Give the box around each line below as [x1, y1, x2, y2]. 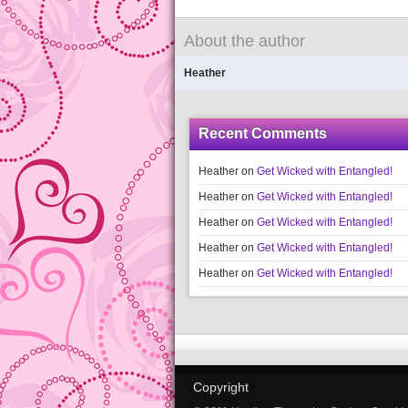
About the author [184, 32, 305, 50]
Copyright [193, 380, 249, 394]
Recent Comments [199, 126, 327, 141]
